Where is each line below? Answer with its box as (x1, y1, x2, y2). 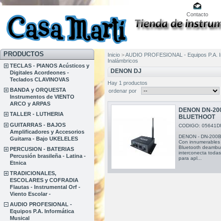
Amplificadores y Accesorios (10, 128, 85, 135)
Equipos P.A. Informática (10, 208, 74, 215)
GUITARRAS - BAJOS (10, 121, 66, 128)
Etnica (10, 159, 27, 166)
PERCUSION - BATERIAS (10, 146, 74, 152)
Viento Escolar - (10, 190, 51, 197)
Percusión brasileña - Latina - (10, 152, 86, 159)
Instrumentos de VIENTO (10, 94, 75, 100)
